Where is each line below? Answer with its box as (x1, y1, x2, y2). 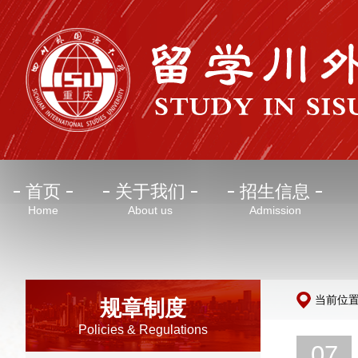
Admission (249, 204, 301, 217)
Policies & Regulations (78, 323, 209, 336)
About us (128, 204, 173, 217)
